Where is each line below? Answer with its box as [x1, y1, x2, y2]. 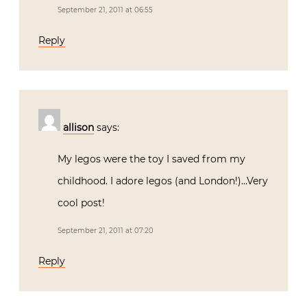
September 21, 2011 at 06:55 [58, 5, 153, 15]
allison [63, 121, 94, 134]
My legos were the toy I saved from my [58, 153, 245, 166]
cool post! [58, 197, 105, 210]
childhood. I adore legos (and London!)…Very [58, 175, 268, 188]
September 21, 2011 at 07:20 [58, 226, 153, 236]
